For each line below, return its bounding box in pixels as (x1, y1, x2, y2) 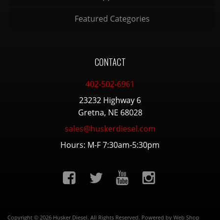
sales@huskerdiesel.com (64, 123, 156, 134)
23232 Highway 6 (79, 94, 141, 106)
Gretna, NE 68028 (78, 107, 142, 118)
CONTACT (94, 55, 126, 68)
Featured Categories (74, 13, 150, 24)
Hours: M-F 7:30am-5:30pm (60, 139, 160, 150)
